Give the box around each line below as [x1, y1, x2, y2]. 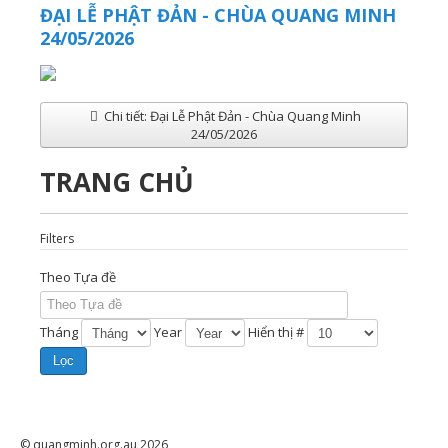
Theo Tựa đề [40, 268, 119, 287]
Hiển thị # [248, 322, 304, 341]
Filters [40, 230, 74, 248]
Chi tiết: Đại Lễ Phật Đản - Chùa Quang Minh [101, 107, 361, 126]
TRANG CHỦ [40, 164, 194, 201]
